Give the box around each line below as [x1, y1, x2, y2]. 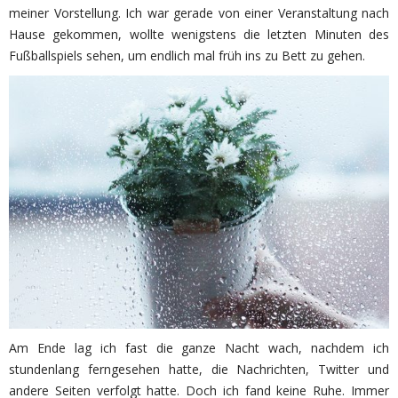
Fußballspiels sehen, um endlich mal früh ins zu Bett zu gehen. [9, 47, 365, 64]
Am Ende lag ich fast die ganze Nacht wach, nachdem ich [9, 339, 389, 357]
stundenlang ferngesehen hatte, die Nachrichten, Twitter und [9, 361, 389, 378]
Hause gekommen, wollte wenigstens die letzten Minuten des [9, 26, 389, 43]
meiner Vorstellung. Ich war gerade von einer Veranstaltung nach [9, 4, 389, 21]
